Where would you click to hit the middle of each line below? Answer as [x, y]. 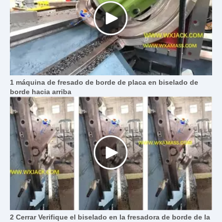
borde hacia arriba [41, 91]
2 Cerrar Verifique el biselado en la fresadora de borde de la [110, 217]
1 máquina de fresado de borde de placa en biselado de [104, 82]
